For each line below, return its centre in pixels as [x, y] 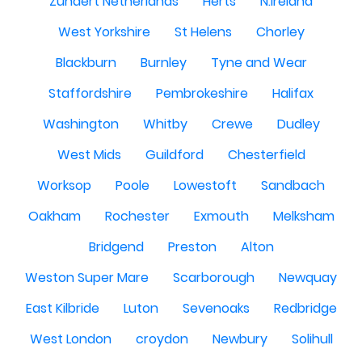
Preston [192, 247]
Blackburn [86, 63]
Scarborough [214, 278]
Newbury [240, 339]
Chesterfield [266, 155]
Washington [80, 124]
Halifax [293, 93]
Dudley [298, 124]
